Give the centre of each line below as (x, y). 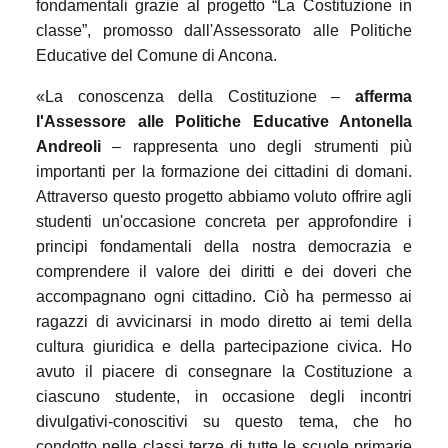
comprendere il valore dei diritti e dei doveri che (224, 271)
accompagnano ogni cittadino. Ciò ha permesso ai (224, 296)
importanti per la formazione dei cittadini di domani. (224, 171)
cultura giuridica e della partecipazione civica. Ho (224, 346)
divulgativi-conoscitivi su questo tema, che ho (224, 421)
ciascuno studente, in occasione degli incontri (224, 396)
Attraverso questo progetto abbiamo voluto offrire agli (224, 196)
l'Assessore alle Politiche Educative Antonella (224, 121)
